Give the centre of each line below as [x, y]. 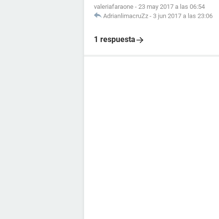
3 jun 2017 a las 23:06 [183, 16]
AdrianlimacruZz [126, 16]
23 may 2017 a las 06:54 [172, 7]
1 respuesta [115, 39]
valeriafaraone [114, 7]
